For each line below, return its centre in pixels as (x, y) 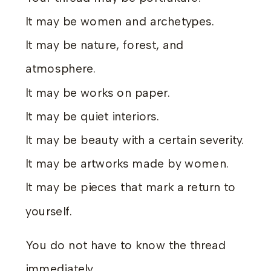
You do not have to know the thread (126, 245)
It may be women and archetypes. (120, 21)
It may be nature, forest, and (105, 45)
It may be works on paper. (98, 92)
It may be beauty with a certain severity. (135, 140)
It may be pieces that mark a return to (131, 187)
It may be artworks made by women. (127, 164)
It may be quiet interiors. (93, 116)
